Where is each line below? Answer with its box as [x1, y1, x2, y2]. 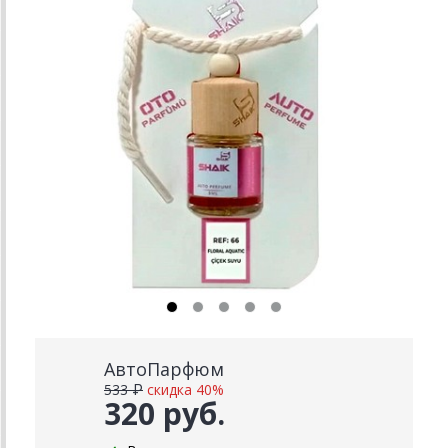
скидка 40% [147, 380, 224, 399]
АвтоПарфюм [104, 357, 224, 381]
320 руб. [104, 393, 225, 434]
